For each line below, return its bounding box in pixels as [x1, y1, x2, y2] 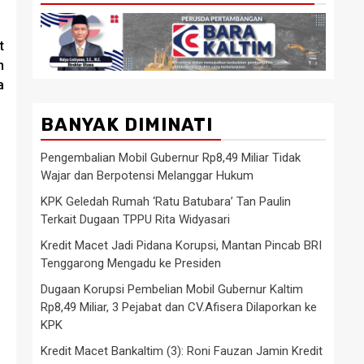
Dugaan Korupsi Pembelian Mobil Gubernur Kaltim [41, 281, 303, 297]
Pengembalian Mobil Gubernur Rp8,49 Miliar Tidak [41, 149, 301, 165]
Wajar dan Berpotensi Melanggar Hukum [41, 167, 253, 183]
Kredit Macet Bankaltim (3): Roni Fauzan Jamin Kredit [41, 343, 323, 358]
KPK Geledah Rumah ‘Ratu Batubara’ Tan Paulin [41, 193, 291, 209]
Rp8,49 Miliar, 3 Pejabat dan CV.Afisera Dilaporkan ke [41, 299, 317, 314]
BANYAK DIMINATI [41, 113, 213, 136]
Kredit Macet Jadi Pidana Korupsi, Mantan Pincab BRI [41, 237, 322, 253]
